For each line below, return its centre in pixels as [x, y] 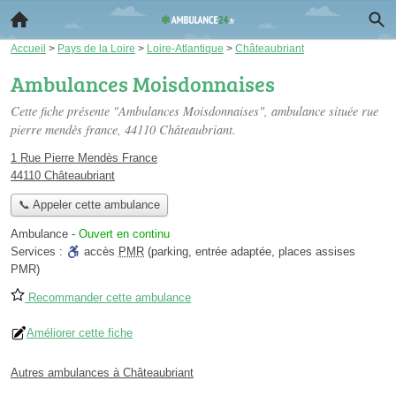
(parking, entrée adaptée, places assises [250, 252]
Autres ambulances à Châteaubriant [102, 373]
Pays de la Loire [96, 48]
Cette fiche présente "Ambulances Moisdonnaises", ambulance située [186, 111]
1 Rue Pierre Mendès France [84, 158]
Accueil [28, 48]
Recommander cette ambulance [108, 298]
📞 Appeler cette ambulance [89, 205]
